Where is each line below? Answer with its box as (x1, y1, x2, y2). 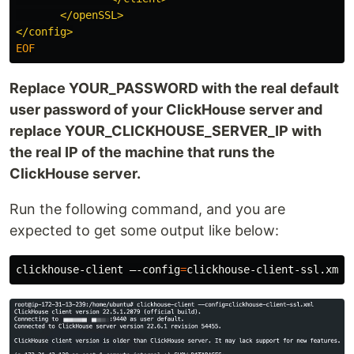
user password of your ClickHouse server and (9, 100, 322, 118)
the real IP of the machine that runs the (9, 143, 275, 160)
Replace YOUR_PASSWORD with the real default (9, 79, 339, 96)
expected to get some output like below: (9, 221, 279, 239)
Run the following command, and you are (9, 200, 285, 217)
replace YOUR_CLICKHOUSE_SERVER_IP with (9, 122, 322, 139)
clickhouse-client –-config (16, 262, 180, 276)
